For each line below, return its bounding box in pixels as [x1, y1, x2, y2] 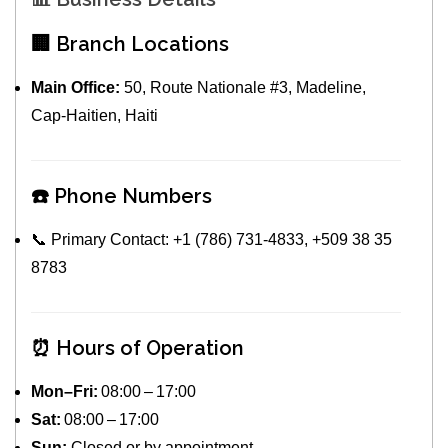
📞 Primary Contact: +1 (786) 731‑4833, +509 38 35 [31, 231, 393, 249]
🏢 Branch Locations [31, 32, 230, 57]
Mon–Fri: [31, 383, 99, 401]
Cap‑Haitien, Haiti [31, 107, 159, 125]
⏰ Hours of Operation [31, 336, 245, 361]
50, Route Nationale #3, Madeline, [120, 79, 367, 97]
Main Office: [31, 79, 121, 97]
